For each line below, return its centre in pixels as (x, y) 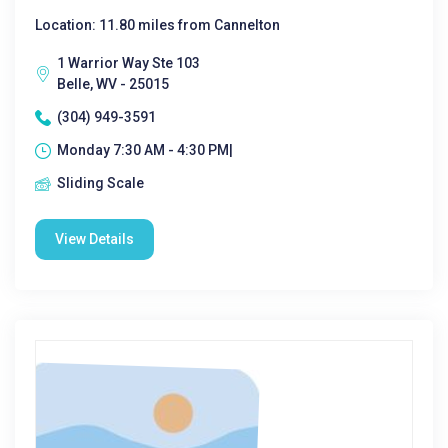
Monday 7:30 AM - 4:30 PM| (145, 150)
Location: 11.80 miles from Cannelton (157, 25)
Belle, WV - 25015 (113, 84)
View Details (94, 239)
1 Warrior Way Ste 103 (128, 63)
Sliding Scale (100, 183)
